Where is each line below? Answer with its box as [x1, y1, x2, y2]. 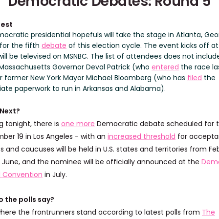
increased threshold [108, 131, 175, 141]
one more [61, 119, 95, 129]
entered [152, 62, 179, 72]
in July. [43, 170, 67, 179]
